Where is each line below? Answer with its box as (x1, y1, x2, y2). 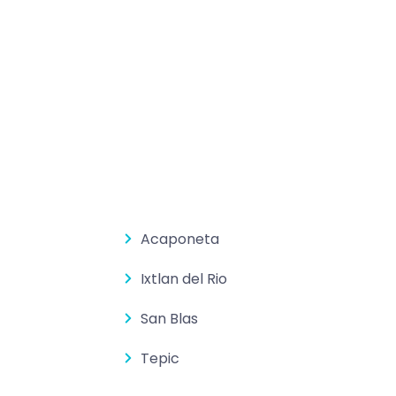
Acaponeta (141, 229, 220, 250)
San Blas (141, 308, 199, 330)
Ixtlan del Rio (141, 269, 228, 290)
